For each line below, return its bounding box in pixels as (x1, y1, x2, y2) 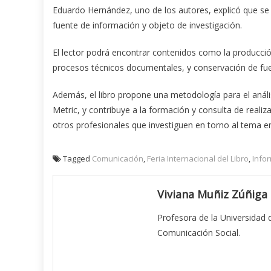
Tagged (63, 152, 92, 164)
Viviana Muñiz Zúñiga (157, 186, 268, 201)
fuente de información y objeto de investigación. (53, 19, 242, 31)
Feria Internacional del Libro (147, 152, 249, 164)
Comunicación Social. (157, 226, 241, 238)
